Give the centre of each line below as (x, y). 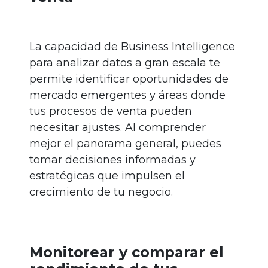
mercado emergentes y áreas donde (127, 95)
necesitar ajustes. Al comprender (118, 128)
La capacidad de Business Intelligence (132, 47)
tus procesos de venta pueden (111, 112)
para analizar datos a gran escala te (125, 63)
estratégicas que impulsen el (107, 176)
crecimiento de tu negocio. (101, 192)
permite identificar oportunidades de (129, 79)
